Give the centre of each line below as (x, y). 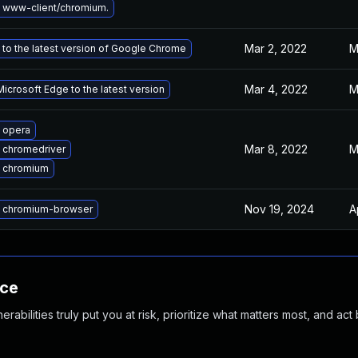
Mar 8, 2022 (276, 149)
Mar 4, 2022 (276, 89)
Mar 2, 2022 (276, 48)
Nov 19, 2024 (279, 209)
